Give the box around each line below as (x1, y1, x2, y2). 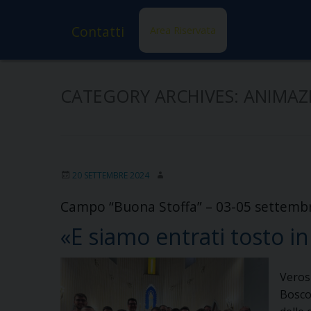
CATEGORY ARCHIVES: (60, 83, 244, 108)
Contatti (72, 22, 124, 42)
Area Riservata (149, 24, 216, 37)
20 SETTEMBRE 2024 (72, 169, 149, 181)
